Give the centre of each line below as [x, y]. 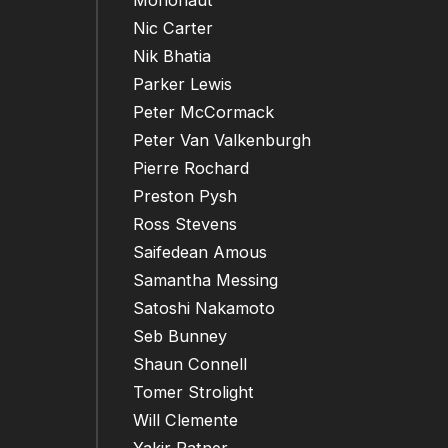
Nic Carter [173, 28]
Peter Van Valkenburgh [222, 140]
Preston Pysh [185, 196]
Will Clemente [185, 420]
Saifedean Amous [200, 252]
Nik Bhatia [172, 56]
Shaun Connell [190, 364]
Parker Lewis [182, 84]
